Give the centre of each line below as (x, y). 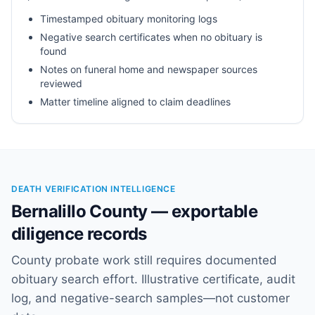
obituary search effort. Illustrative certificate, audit (153, 279)
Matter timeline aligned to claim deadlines (135, 102)
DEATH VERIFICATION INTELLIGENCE (94, 189)
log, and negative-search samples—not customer (150, 298)
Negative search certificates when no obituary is (151, 37)
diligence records (79, 234)
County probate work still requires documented (144, 260)
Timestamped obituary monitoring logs (129, 19)
